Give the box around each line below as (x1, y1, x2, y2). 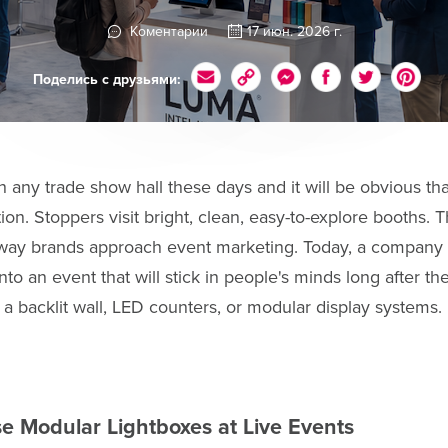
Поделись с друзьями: (32, 70, 181, 88)
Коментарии (125, 23, 208, 40)
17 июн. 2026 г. (246, 23, 342, 40)
